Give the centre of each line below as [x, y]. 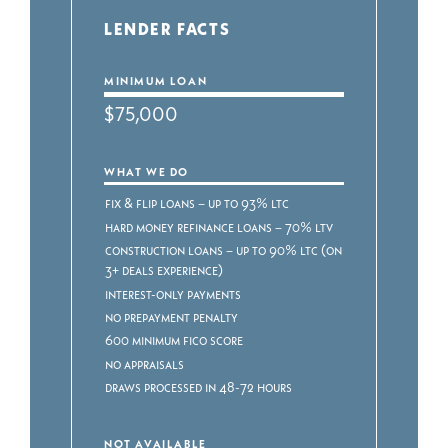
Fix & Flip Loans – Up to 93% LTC [197, 203]
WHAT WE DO [146, 171]
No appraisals [145, 363]
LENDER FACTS [167, 28]
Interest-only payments [173, 293]
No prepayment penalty [172, 316]
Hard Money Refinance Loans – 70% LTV [219, 226]
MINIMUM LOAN [156, 80]
